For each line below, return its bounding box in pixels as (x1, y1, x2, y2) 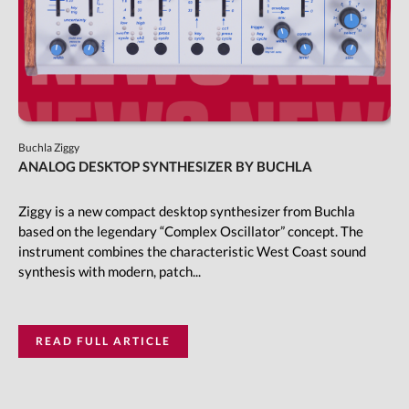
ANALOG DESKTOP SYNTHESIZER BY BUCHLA (18, 157, 312, 174)
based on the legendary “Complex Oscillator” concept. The (18, 222, 363, 239)
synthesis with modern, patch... (18, 262, 201, 279)
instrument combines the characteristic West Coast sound (18, 242, 366, 259)
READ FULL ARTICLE (36, 333, 171, 348)
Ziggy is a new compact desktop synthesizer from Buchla (18, 202, 355, 219)
